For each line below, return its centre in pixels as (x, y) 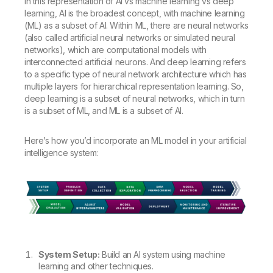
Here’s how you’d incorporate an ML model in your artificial (136, 140)
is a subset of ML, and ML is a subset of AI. (104, 110)
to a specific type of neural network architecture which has (136, 74)
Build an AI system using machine (162, 254)
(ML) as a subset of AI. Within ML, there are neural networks (137, 25)
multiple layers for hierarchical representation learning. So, (134, 86)
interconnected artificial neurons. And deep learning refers (135, 62)
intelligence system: (61, 152)
